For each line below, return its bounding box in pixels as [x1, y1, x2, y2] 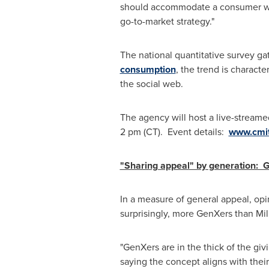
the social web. [119, 77, 183, 91]
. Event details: [160, 125, 229, 139]
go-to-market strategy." [119, 14, 214, 28]
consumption [119, 62, 176, 76]
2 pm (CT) [119, 125, 160, 139]
